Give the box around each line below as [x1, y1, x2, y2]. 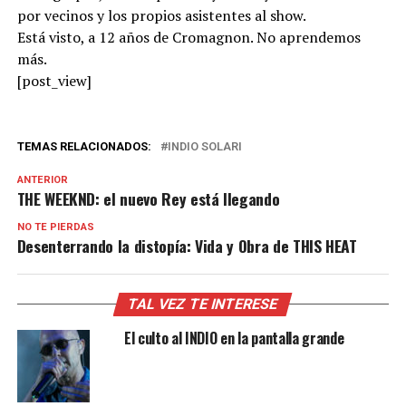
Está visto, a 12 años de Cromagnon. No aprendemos [16, 27, 361, 48]
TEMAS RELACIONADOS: [16, 140, 151, 154]
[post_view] [16, 71, 92, 92]
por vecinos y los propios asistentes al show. [16, 5, 306, 26]
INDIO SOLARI [167, 140, 242, 154]
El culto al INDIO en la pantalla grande [123, 327, 344, 350]
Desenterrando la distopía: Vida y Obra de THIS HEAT [16, 234, 357, 258]
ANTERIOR [16, 174, 68, 187]
